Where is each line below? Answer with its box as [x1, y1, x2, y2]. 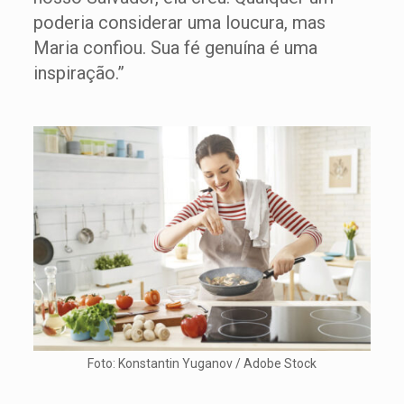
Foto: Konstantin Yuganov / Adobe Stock [87, 356, 317, 371]
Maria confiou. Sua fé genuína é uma [32, 37, 317, 59]
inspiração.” [32, 62, 124, 84]
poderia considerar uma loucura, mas [32, 12, 326, 33]
